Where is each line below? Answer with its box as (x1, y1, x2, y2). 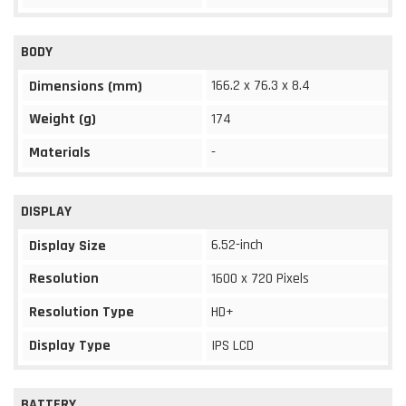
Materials (29, 142, 91, 162)
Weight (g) (29, 109, 96, 129)
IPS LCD (211, 335, 254, 355)
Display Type (29, 335, 111, 355)
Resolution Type (29, 302, 134, 322)
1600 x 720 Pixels (211, 268, 309, 288)
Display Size (29, 236, 106, 256)
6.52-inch (211, 235, 263, 255)
